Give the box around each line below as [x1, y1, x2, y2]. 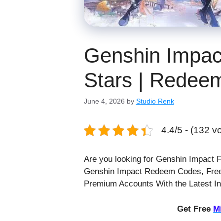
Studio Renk [136, 97, 174, 106]
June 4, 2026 [83, 97, 125, 106]
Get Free [177, 204, 214, 214]
